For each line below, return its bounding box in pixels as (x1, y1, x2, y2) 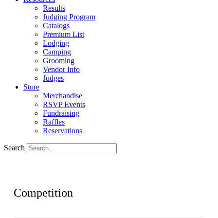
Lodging (43, 39, 69, 47)
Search (4, 144, 25, 152)
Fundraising (43, 109, 79, 117)
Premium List (43, 30, 84, 38)
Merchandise (43, 91, 82, 100)
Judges (43, 74, 64, 82)
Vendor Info (43, 65, 80, 73)
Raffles (43, 118, 65, 126)
